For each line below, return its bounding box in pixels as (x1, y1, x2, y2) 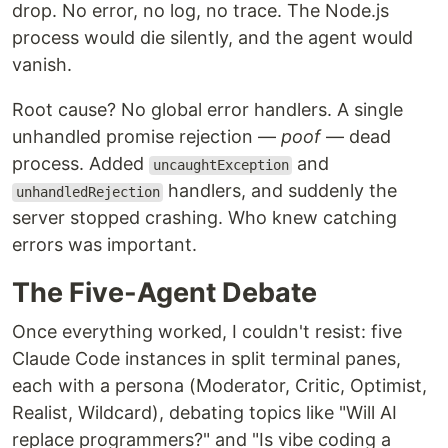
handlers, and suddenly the (163, 180, 398, 202)
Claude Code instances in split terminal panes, (12, 348, 401, 370)
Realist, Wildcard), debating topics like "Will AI (12, 402, 397, 424)
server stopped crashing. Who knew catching (12, 207, 397, 229)
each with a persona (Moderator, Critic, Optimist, (12, 375, 427, 397)
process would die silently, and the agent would (12, 27, 413, 49)
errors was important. (12, 234, 197, 256)
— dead (321, 126, 391, 148)
